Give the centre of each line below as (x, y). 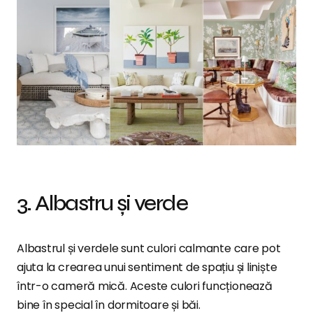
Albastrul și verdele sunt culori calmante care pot (149, 248)
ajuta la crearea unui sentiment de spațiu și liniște (147, 267)
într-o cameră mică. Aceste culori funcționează (145, 286)
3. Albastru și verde (102, 203)
